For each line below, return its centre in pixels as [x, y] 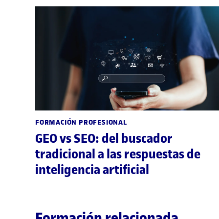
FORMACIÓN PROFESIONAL [81, 122]
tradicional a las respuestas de [118, 154]
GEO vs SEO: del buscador [104, 138]
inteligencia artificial [92, 170]
